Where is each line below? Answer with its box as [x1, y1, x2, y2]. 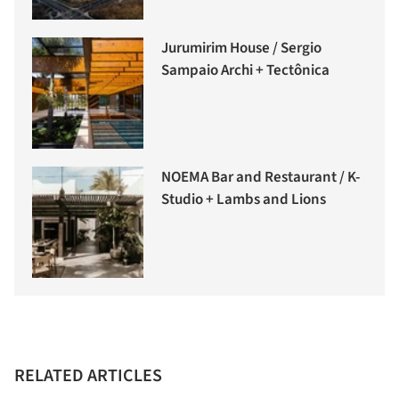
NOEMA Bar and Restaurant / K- [161, 167, 360, 189]
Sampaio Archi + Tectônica [161, 60, 330, 82]
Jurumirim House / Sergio [161, 37, 322, 60]
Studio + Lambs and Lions [161, 189, 326, 211]
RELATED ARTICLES [14, 363, 162, 389]
